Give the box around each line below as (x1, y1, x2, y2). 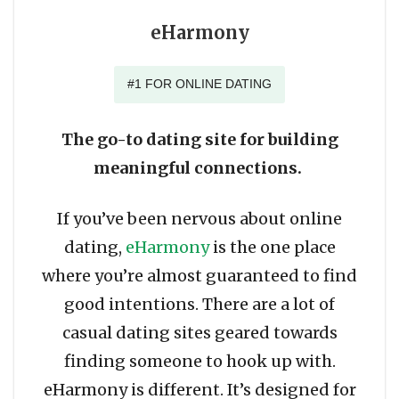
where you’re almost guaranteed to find (42, 265, 357, 287)
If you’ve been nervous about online (57, 208, 342, 230)
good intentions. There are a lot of (64, 294, 335, 315)
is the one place (208, 237, 336, 258)
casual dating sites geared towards (61, 322, 338, 344)
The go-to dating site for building (61, 129, 338, 151)
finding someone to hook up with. (63, 351, 336, 372)
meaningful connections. (94, 158, 305, 179)
